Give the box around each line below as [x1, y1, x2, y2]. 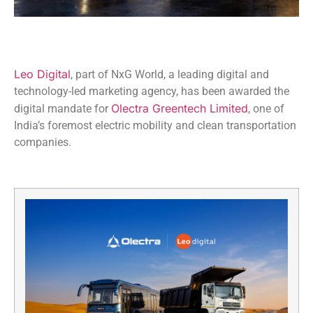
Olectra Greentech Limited [111, 101, 248, 115]
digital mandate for [14, 101, 111, 115]
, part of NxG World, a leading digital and [71, 67, 269, 81]
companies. [14, 135, 71, 149]
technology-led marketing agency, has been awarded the [14, 84, 289, 98]
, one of [248, 101, 284, 115]
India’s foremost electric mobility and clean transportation [14, 118, 296, 132]
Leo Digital [14, 66, 71, 81]
